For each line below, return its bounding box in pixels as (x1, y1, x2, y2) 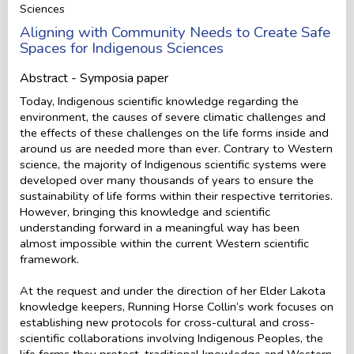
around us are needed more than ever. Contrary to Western (20, 140, 333, 156)
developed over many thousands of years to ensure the (20, 171, 314, 188)
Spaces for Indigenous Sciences (20, 37, 224, 58)
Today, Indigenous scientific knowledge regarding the (20, 92, 299, 109)
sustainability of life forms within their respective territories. (20, 187, 333, 204)
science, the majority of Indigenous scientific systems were (20, 156, 326, 172)
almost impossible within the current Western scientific (20, 235, 309, 251)
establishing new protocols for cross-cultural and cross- (20, 314, 314, 330)
